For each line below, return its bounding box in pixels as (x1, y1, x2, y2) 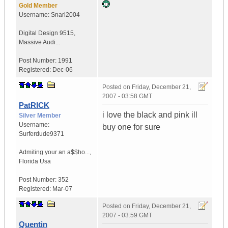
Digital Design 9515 (19, 30, 74, 37)
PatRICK (19, 101, 49, 110)
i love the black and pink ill (102, 110, 197, 120)
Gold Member (19, 2, 58, 10)
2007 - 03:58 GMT (102, 93, 152, 100)
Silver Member (19, 112, 61, 120)
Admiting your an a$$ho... (19, 149, 90, 156)
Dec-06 (52, 66, 73, 74)
